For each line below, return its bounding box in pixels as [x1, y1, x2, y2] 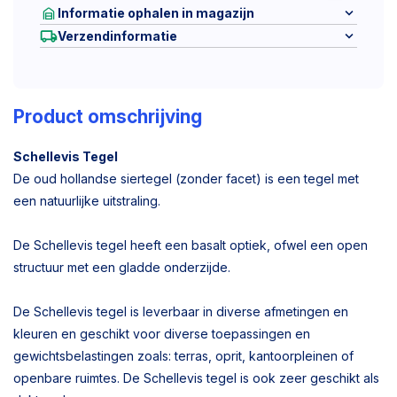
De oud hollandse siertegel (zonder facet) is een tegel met [13, 171, 359, 186]
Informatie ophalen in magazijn [58, 5, 254, 20]
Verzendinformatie [58, 28, 177, 43]
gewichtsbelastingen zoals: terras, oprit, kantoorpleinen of [13, 348, 354, 363]
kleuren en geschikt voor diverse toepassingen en [13, 326, 310, 341]
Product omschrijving [13, 105, 202, 128]
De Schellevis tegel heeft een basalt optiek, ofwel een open [13, 237, 368, 253]
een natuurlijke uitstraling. [13, 193, 160, 208]
